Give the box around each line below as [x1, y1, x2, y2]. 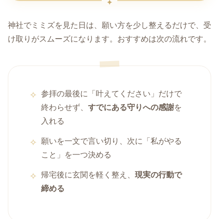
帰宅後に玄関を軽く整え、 [41, 170, 135, 179]
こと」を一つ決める [41, 151, 112, 159]
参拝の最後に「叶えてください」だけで [41, 89, 182, 98]
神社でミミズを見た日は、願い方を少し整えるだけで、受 [8, 21, 211, 30]
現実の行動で [135, 170, 182, 179]
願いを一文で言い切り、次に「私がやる [41, 137, 182, 146]
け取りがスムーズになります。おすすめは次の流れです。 [8, 35, 211, 44]
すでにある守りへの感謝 [88, 103, 175, 112]
